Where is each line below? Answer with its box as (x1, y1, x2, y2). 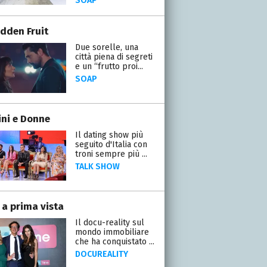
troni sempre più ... (74, 148, 147, 159)
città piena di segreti (74, 51, 153, 62)
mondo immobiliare (74, 226, 149, 237)
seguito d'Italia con (74, 139, 147, 150)
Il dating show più (74, 129, 143, 140)
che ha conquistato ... (74, 236, 154, 247)
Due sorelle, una (74, 42, 138, 52)
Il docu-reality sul (74, 217, 144, 228)
